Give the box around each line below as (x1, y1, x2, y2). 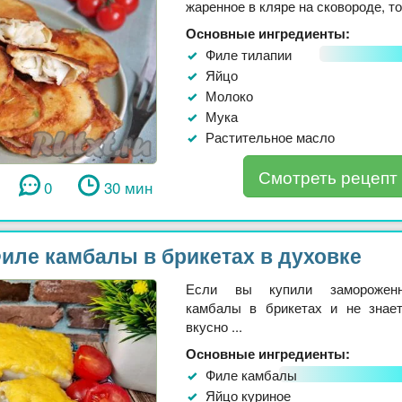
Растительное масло (205, 127, 335, 146)
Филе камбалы (205, 364, 297, 384)
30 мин (103, 175, 153, 198)
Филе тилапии (205, 44, 292, 64)
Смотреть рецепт (258, 163, 398, 188)
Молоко (205, 85, 253, 105)
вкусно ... (186, 316, 242, 336)
